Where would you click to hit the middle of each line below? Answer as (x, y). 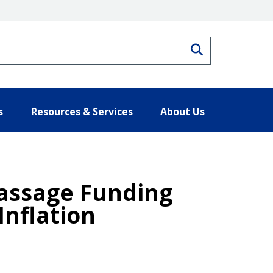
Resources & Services (82, 111)
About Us (183, 111)
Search (222, 48)
